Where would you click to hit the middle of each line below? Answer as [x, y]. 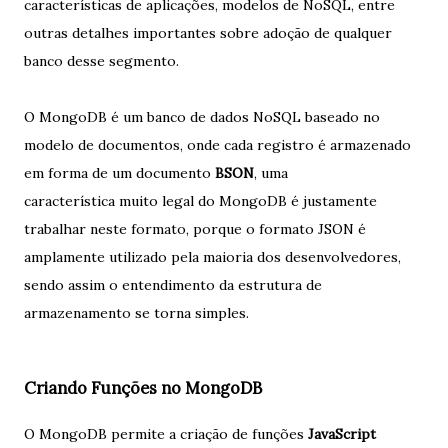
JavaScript [342, 433]
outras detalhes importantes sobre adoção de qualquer [208, 33]
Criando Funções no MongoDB [143, 387]
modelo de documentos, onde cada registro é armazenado [217, 145]
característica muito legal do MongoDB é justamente [200, 201]
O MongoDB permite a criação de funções [166, 433]
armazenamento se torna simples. [136, 313]
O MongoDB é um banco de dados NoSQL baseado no [202, 117]
